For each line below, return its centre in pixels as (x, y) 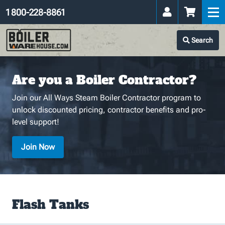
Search (201, 40)
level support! (36, 122)
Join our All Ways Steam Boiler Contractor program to (106, 98)
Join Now (38, 147)
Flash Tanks (50, 205)
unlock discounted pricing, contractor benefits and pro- (109, 110)
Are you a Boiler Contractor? (104, 80)
